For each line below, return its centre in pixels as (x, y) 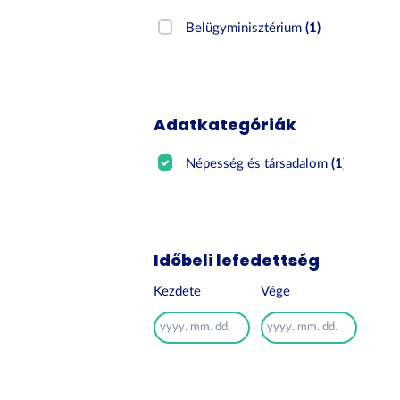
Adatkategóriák (225, 125)
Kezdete (177, 292)
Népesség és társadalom (259, 164)
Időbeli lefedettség (237, 260)
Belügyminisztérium (246, 28)
